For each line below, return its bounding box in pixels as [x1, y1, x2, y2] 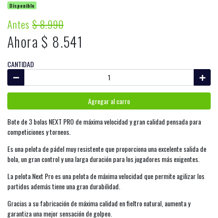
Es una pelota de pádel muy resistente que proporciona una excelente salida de [7, 144, 206, 154]
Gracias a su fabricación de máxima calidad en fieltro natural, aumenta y [7, 198, 190, 208]
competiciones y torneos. [7, 127, 71, 137]
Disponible [9, 1, 35, 9]
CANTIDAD [7, 59, 34, 69]
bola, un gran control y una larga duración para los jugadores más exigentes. [7, 154, 200, 164]
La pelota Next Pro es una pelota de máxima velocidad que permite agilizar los [7, 171, 204, 181]
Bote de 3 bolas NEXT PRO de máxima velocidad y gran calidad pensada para [7, 116, 201, 127]
